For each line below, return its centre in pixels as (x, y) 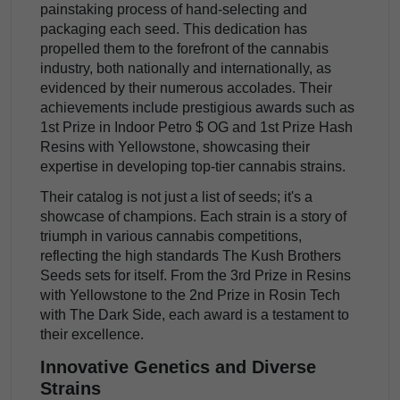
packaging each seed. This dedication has (174, 29)
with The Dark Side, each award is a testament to (195, 315)
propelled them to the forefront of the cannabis (184, 48)
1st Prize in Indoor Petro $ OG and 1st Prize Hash (196, 127)
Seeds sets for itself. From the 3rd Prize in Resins (196, 276)
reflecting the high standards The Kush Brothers (191, 256)
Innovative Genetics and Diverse (178, 367)
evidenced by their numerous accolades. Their (186, 87)
